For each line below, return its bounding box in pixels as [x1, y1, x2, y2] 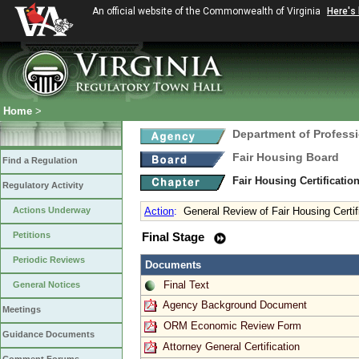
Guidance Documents [2, 329, 95, 339]
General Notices [13, 280, 80, 289]
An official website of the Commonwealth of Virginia [92, 6, 323, 17]
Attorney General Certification [163, 340, 300, 353]
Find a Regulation [2, 155, 78, 165]
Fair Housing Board [232, 151, 339, 163]
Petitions [13, 230, 50, 240]
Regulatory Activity [2, 180, 83, 190]
